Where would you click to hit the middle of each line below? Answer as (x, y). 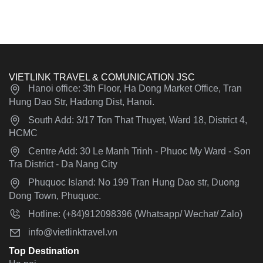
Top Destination (44, 251)
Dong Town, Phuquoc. (55, 195)
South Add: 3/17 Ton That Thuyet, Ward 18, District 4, (138, 120)
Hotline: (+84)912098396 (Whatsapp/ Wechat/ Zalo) (135, 214)
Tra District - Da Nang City (63, 164)
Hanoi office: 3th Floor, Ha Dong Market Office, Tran (135, 89)
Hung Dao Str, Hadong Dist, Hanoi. (82, 102)
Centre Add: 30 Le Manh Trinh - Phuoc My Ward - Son (139, 151)
